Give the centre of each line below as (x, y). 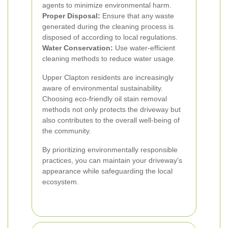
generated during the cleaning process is (108, 26)
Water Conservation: (78, 48)
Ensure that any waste (137, 16)
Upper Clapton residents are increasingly (108, 77)
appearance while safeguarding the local (107, 171)
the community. (67, 131)
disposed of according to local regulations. (110, 37)
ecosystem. (61, 182)
